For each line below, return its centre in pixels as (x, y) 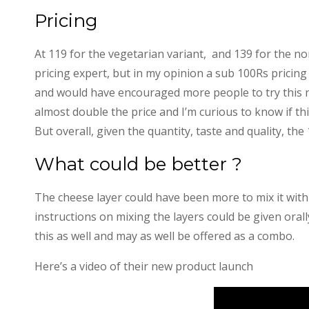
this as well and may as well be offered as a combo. (165, 236)
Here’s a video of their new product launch (144, 266)
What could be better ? (138, 164)
